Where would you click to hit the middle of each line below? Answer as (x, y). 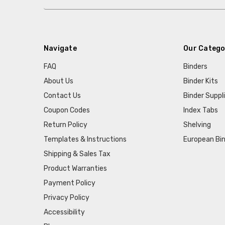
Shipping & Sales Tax (77, 154)
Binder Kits (201, 81)
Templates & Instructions (85, 139)
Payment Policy (69, 183)
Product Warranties (75, 168)
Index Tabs (201, 110)
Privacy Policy (66, 197)
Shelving (197, 125)
